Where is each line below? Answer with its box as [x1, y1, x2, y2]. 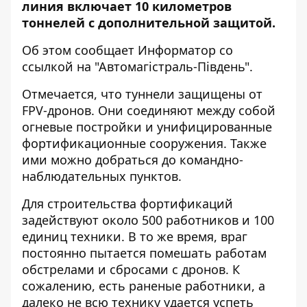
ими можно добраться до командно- [22, 151, 243, 168]
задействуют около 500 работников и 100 [22, 212, 274, 228]
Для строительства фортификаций [22, 195, 233, 212]
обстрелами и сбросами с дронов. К [22, 261, 240, 278]
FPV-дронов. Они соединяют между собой [22, 102, 275, 119]
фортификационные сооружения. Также [22, 135, 267, 151]
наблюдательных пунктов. [22, 168, 182, 184]
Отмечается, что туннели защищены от [22, 86, 262, 102]
